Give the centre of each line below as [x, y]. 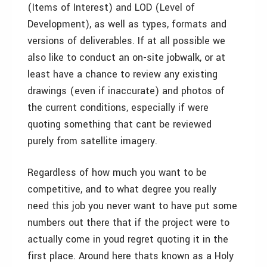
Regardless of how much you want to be [117, 173]
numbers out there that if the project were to [128, 223]
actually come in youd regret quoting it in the [128, 239]
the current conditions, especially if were [118, 108]
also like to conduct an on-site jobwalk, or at [126, 58]
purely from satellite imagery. [92, 141]
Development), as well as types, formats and [127, 24]
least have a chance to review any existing [122, 74]
